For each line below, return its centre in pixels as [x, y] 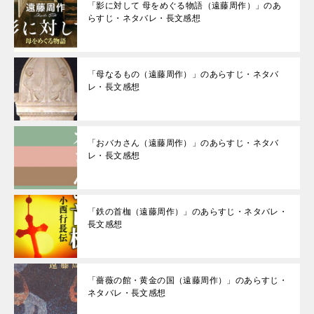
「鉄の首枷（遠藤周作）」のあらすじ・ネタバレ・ [188, 212]
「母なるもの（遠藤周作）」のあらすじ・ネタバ [183, 75]
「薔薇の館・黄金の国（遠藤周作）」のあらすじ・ [188, 281]
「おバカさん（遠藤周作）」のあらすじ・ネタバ [183, 143]
